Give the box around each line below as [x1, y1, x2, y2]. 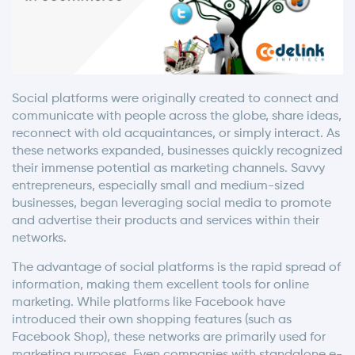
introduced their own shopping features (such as [12, 313, 292, 326]
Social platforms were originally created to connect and [12, 92, 338, 105]
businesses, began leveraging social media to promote [12, 197, 331, 210]
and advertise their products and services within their [12, 214, 319, 227]
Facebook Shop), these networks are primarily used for [12, 330, 326, 344]
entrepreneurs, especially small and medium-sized [12, 179, 304, 193]
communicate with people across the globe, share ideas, [12, 109, 342, 123]
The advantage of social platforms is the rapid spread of [12, 261, 341, 274]
